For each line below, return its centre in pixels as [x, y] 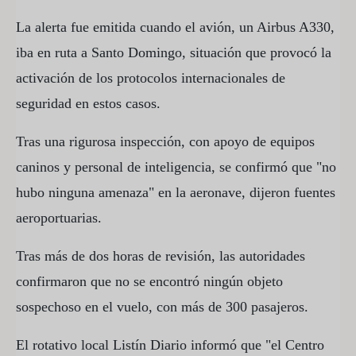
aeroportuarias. [59, 217]
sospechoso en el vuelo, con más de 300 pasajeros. [162, 306]
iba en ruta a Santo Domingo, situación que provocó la [174, 52]
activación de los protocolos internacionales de [151, 77]
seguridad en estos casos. [88, 103]
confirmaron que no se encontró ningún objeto [149, 281]
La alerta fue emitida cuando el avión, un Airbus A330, [175, 27]
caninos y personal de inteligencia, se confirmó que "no [176, 166]
